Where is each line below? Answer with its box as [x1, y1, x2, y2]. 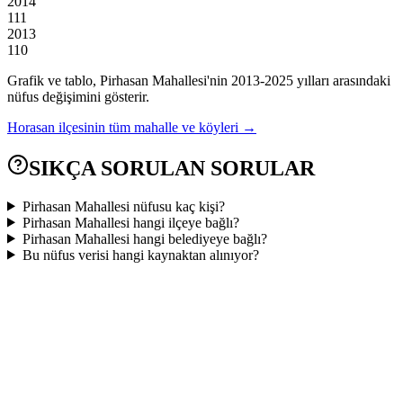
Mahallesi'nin [148, 72, 228, 88]
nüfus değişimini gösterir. [7, 88, 149, 104]
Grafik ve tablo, [7, 72, 100, 88]
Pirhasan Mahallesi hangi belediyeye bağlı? [22, 230, 267, 246]
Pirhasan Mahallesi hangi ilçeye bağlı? [22, 214, 239, 230]
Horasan [7, 119, 55, 135]
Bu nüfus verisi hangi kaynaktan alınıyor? [22, 246, 259, 263]
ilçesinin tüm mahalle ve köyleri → [58, 119, 256, 135]
